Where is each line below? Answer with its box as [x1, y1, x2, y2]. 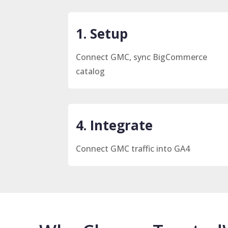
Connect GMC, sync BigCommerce [76, 51, 208, 63]
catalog [76, 65, 105, 77]
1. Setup [76, 24, 128, 43]
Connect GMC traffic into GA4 [76, 142, 190, 154]
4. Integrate [76, 116, 153, 134]
